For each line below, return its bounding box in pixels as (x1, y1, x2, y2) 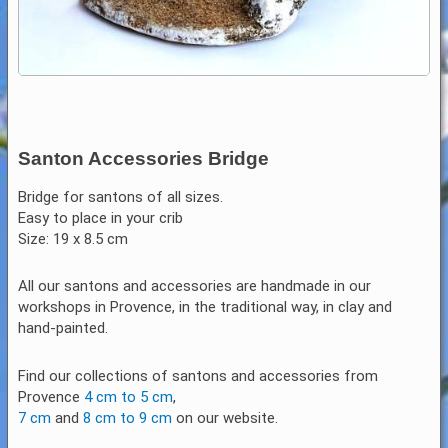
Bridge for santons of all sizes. (18, 188, 224, 207)
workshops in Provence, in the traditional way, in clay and (18, 298, 393, 317)
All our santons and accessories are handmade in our (18, 277, 372, 296)
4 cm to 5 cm (84, 387, 174, 406)
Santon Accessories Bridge (18, 147, 270, 169)
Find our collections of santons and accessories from (18, 366, 379, 385)
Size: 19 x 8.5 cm (18, 230, 129, 249)
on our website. (172, 408, 279, 427)
